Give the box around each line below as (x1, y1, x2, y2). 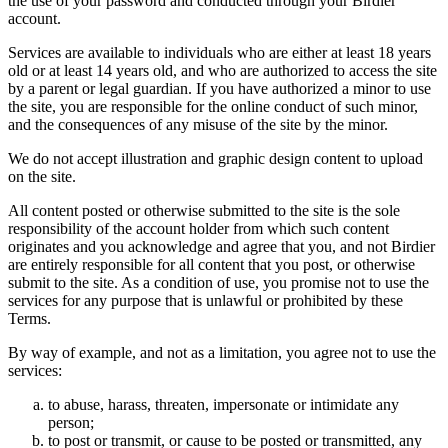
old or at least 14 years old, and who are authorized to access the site (8, 62, 437, 80)
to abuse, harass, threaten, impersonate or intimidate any (48, 396, 399, 414)
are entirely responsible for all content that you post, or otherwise (8, 256, 415, 274)
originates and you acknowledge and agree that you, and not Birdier (8, 238, 435, 256)
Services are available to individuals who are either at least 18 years (8, 44, 431, 62)
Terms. (8, 310, 51, 328)
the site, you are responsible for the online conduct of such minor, (8, 98, 418, 116)
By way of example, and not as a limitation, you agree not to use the (8, 344, 436, 362)
